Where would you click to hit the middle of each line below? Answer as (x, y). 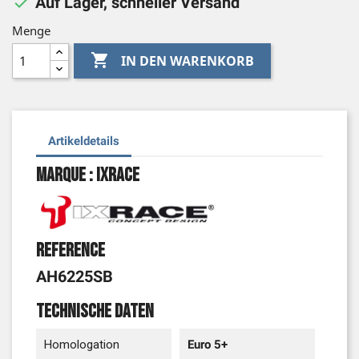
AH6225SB (75, 277)
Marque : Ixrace (88, 175)
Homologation (82, 345)
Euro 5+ (208, 345)
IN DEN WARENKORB (188, 61)
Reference (71, 251)
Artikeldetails (84, 141)
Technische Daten (95, 312)
